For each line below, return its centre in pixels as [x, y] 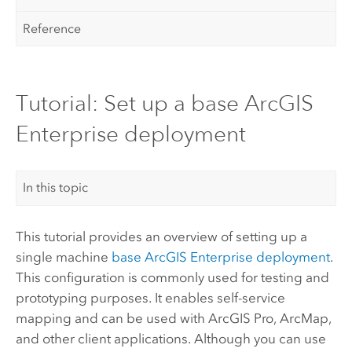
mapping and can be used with [112, 319]
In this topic [56, 188]
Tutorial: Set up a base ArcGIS [164, 104]
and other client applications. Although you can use [170, 339]
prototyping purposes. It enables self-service [150, 298]
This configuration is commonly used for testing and [172, 278]
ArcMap [304, 319]
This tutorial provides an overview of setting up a [161, 237]
